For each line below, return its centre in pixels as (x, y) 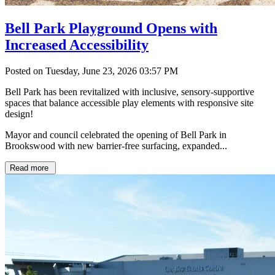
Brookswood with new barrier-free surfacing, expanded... (116, 146)
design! (19, 114)
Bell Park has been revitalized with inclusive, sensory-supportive (130, 92)
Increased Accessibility (77, 45)
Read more (30, 168)
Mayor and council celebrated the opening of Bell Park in (116, 135)
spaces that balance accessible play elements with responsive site (129, 103)
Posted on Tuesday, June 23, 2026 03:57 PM (91, 71)
